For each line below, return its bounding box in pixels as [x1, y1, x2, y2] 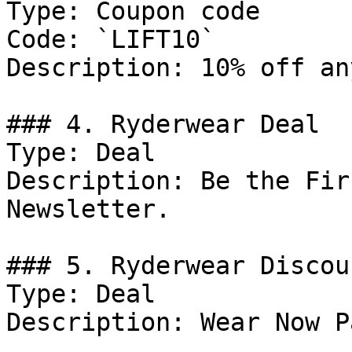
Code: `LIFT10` [6, 25, 215, 53]
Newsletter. [6, 195, 170, 223]
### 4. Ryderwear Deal [6, 110, 320, 138]
